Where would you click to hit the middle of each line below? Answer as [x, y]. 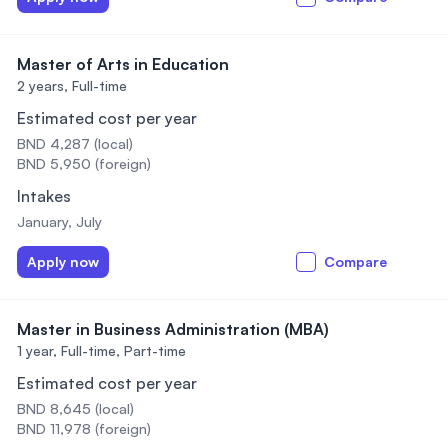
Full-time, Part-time [123, 350]
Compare [355, 261]
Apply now [63, 261]
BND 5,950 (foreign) [84, 163]
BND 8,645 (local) [75, 408]
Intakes [44, 196]
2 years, [42, 85]
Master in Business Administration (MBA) [173, 329]
